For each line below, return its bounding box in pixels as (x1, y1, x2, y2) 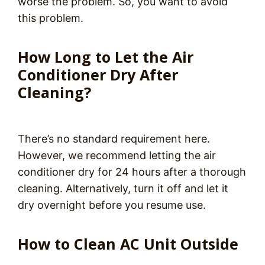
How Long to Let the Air (18, 47, 193, 67)
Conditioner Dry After (18, 64, 178, 85)
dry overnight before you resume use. (18, 199, 209, 212)
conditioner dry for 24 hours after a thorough (18, 166, 246, 179)
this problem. (18, 12, 86, 25)
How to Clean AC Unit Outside (18, 234, 238, 254)
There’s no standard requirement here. (18, 132, 210, 146)
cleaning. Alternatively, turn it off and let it (18, 182, 228, 195)
